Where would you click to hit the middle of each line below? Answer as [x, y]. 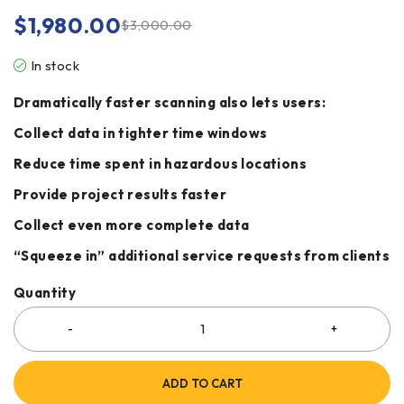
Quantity [45, 292]
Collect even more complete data [132, 225]
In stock [55, 65]
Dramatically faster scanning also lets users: [170, 102]
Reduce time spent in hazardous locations [160, 163]
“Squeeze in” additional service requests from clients [202, 255]
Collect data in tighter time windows [141, 133]
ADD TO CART [202, 383]
